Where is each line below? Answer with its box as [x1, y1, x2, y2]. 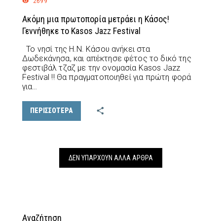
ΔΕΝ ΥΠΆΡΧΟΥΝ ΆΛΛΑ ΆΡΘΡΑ [68, 153, 153, 162]
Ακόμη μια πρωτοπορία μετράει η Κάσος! [22, 13, 169, 24]
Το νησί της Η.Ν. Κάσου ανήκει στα [22, 44, 150, 54]
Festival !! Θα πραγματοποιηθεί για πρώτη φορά [22, 72, 191, 82]
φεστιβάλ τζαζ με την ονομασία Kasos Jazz [22, 63, 181, 73]
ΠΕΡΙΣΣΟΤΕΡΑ [30, 107, 73, 115]
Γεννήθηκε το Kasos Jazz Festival [22, 25, 141, 36]
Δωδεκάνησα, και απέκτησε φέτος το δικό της [22, 53, 191, 63]
